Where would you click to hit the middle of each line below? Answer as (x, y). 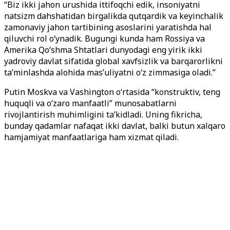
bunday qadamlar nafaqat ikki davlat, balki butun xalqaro (115, 126)
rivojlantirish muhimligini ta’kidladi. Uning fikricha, (103, 114)
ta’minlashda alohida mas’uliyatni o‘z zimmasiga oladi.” (110, 72)
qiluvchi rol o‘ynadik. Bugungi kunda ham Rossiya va (104, 39)
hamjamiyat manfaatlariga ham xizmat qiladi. (91, 137)
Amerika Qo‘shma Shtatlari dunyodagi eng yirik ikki (103, 50)
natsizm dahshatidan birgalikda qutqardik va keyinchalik (114, 16)
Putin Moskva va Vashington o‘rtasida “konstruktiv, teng (112, 92)
